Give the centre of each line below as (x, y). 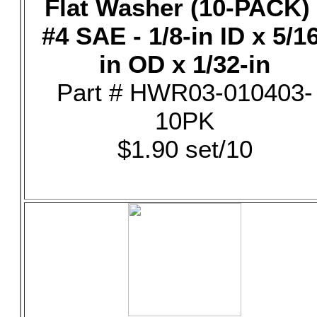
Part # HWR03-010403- (185, 92)
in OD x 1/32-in (185, 64)
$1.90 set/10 (185, 149)
